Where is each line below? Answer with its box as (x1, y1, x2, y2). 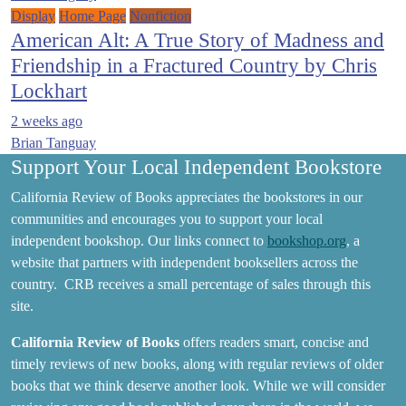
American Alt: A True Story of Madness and (11, 28, 384, 52)
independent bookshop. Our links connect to (11, 233, 267, 248)
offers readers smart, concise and (179, 334, 369, 350)
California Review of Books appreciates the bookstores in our (11, 189, 362, 205)
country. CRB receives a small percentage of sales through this (11, 276, 371, 292)
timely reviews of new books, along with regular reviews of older (11, 356, 383, 372)
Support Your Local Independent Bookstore (11, 155, 382, 179)
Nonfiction (130, 8, 191, 24)
